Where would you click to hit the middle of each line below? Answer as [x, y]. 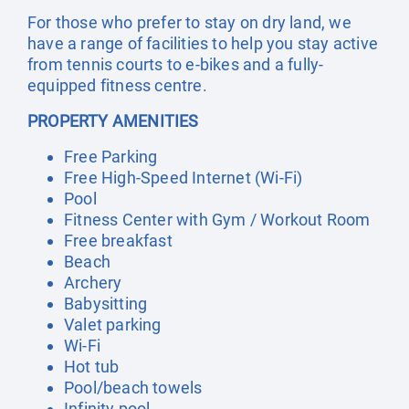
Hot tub [92, 367]
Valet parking [113, 325]
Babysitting [106, 304]
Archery [93, 283]
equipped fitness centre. [117, 85]
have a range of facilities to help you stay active [203, 43]
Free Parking [111, 157]
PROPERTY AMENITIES [113, 121]
